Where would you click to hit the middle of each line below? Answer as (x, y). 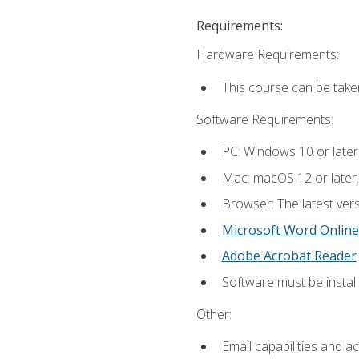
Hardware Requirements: (267, 55)
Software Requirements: (264, 119)
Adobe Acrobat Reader (289, 256)
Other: (214, 315)
